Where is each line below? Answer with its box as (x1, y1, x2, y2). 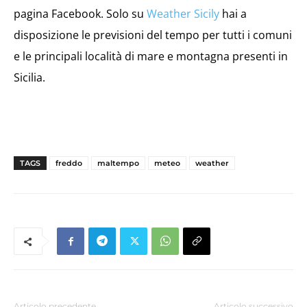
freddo (56, 158, 82, 168)
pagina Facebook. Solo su (14, 6, 147, 21)
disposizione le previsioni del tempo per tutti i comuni (14, 27, 292, 42)
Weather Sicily (147, 6, 219, 21)
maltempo (97, 158, 139, 168)
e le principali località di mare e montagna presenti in (14, 49, 288, 64)
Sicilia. (14, 70, 45, 85)
